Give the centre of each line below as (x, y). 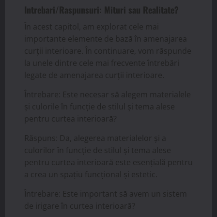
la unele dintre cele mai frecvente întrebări (102, 63)
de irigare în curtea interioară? (80, 206)
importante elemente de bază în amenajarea (106, 39)
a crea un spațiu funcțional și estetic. (91, 175)
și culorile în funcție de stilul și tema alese (100, 107)
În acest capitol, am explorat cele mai (92, 27)
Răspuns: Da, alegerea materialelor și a (95, 138)
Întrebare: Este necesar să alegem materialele (108, 95)
